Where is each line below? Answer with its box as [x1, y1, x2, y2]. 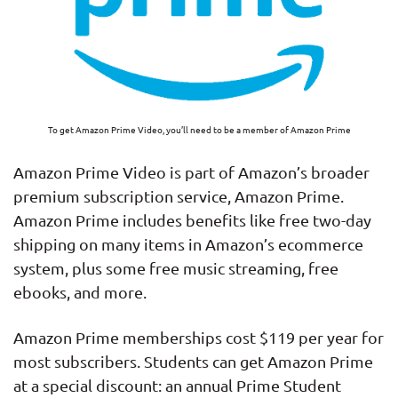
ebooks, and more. [13, 282, 147, 301]
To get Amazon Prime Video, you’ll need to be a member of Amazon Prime [47, 122, 351, 136]
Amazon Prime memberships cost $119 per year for [13, 328, 384, 347]
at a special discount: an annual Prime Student [13, 376, 341, 395]
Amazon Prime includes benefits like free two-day [13, 210, 371, 229]
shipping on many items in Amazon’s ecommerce [13, 234, 363, 253]
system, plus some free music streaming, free [13, 258, 338, 277]
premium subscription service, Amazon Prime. [13, 186, 344, 205]
